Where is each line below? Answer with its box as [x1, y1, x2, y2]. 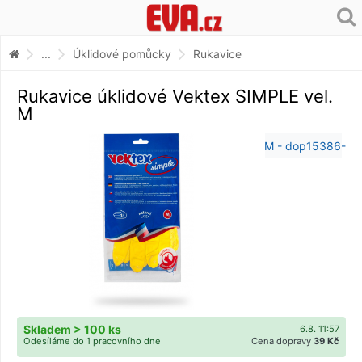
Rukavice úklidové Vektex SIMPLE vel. [17, 85, 333, 107]
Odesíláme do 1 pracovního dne [23, 335, 161, 347]
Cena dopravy [251, 335, 314, 347]
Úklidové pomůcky [73, 46, 171, 61]
